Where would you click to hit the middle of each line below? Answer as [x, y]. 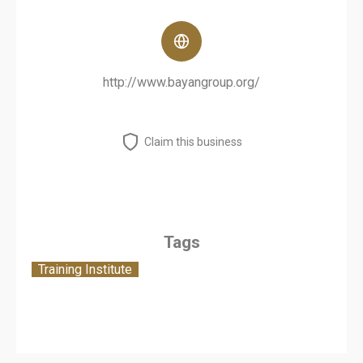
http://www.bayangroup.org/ [181, 82]
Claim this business [193, 142]
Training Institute [85, 269]
